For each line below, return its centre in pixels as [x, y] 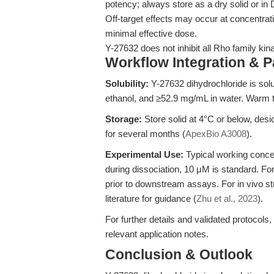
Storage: [124, 119]
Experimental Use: [144, 154]
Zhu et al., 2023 [227, 198]
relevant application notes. [157, 234]
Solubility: [127, 83]
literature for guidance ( [151, 198]
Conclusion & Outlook [179, 255]
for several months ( [145, 134]
